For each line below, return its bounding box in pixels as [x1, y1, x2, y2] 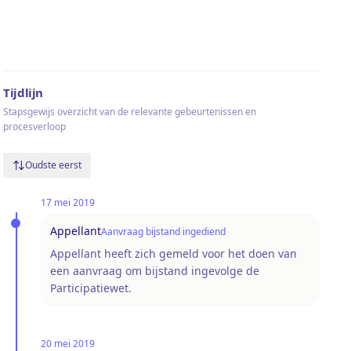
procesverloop [3, 119, 66, 133]
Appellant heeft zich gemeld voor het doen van [50, 245, 297, 261]
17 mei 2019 [41, 195, 95, 209]
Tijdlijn [3, 84, 43, 100]
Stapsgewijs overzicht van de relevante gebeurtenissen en [3, 104, 256, 118]
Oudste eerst [25, 157, 81, 172]
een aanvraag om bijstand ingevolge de [50, 262, 259, 278]
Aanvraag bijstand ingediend [101, 224, 226, 238]
